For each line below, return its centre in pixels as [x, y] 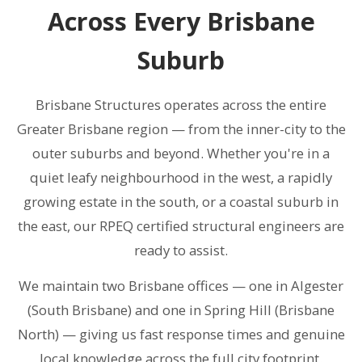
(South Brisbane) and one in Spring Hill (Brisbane [181, 310]
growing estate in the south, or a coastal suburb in [181, 202]
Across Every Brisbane [181, 21]
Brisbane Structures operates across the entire [181, 105]
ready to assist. [181, 250]
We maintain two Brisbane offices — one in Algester [181, 286]
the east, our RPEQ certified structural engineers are [181, 226]
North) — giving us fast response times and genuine [181, 334]
